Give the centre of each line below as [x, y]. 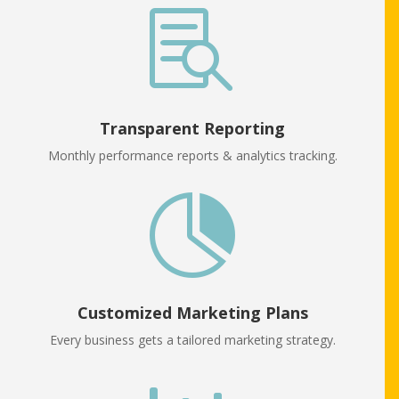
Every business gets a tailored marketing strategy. [192, 340]
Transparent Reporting [192, 129]
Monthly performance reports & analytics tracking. [192, 156]
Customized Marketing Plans [192, 313]
